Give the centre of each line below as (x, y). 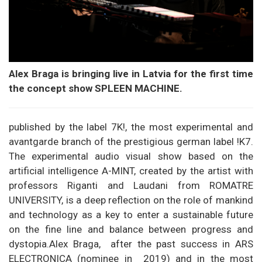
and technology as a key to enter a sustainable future (131, 214)
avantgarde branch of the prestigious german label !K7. (131, 141)
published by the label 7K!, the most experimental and (131, 127)
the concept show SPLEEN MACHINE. (96, 88)
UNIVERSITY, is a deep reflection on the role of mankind (131, 200)
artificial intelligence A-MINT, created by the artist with (131, 170)
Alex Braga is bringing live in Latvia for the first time (131, 73)
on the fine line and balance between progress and (131, 229)
